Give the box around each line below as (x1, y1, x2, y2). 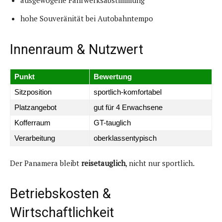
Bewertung (94, 72, 132, 81)
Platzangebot (14, 103, 56, 111)
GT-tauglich (94, 118, 131, 127)
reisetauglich (81, 158, 125, 168)
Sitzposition (14, 87, 52, 96)
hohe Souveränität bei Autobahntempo (20, 13, 153, 23)
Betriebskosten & (10, 185, 111, 202)
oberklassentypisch (94, 133, 157, 142)
